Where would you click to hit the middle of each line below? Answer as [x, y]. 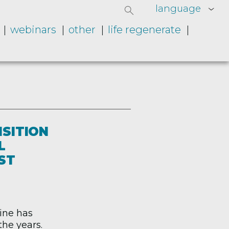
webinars [33, 30]
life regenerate [144, 30]
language [178, 9]
